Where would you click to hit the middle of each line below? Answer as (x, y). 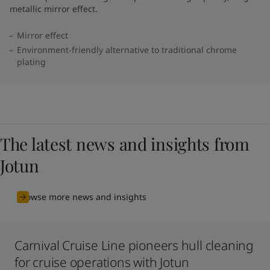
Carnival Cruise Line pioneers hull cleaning (134, 245)
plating (31, 62)
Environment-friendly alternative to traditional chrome (127, 50)
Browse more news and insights (82, 197)
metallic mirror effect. (54, 9)
